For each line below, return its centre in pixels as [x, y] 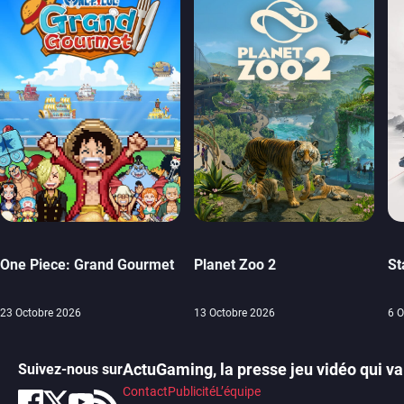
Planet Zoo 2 [235, 265]
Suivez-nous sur [70, 370]
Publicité [192, 392]
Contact [145, 392]
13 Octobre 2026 [234, 313]
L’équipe [238, 392]
